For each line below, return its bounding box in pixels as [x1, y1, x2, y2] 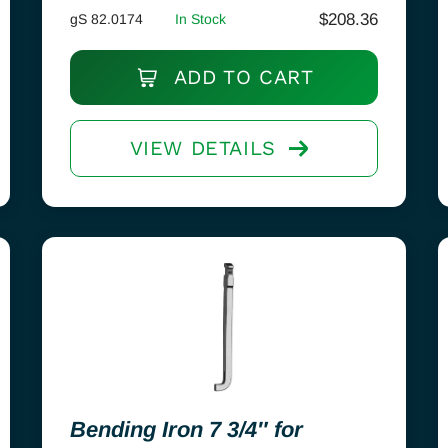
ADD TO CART [167, 65, 314, 89]
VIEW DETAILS [129, 136, 276, 160]
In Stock [174, 11, 226, 27]
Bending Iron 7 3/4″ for [69, 417, 303, 442]
